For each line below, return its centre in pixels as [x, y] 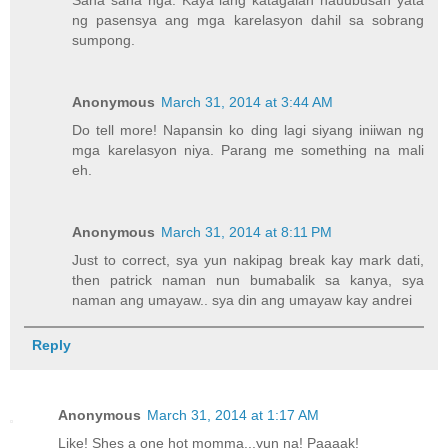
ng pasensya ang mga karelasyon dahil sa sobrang [248, 19]
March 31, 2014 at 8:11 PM [247, 231]
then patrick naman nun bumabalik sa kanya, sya [248, 279]
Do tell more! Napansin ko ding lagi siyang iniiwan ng [248, 129]
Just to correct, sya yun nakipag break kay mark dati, [248, 259]
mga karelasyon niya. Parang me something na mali [248, 149]
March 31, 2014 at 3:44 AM [247, 101]
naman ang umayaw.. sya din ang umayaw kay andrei [242, 299]
